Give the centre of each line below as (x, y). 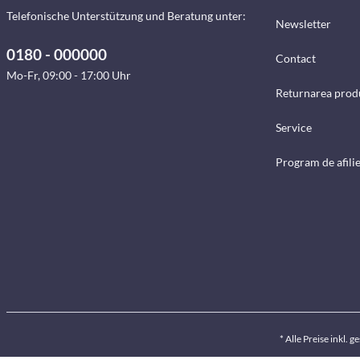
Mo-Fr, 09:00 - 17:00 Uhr (69, 75)
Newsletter (303, 24)
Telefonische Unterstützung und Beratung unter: (126, 16)
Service (293, 127)
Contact (295, 58)
